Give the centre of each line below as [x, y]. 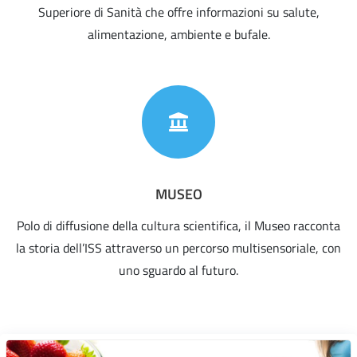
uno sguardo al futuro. [178, 271]
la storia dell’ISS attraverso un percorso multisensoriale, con [178, 248]
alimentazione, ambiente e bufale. [178, 35]
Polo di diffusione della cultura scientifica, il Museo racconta [178, 226]
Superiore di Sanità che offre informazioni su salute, [178, 12]
